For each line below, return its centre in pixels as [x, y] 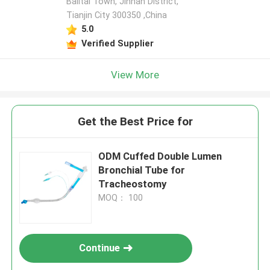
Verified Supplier [117, 43]
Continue [100, 248]
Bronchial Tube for [142, 170]
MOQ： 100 [121, 198]
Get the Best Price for [135, 122]
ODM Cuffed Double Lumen [160, 156]
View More [135, 74]
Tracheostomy [133, 184]
